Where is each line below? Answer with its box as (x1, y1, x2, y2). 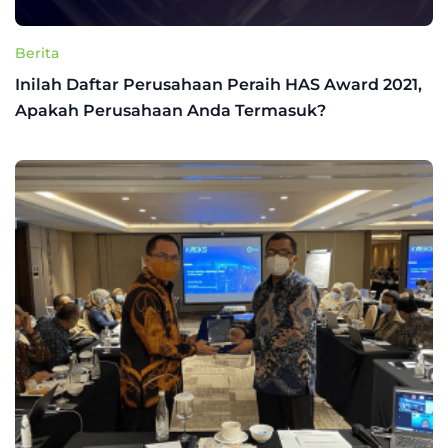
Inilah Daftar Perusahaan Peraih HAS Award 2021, (15, 75, 422, 94)
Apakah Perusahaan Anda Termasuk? (15, 101, 326, 120)
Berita (15, 44, 59, 62)
